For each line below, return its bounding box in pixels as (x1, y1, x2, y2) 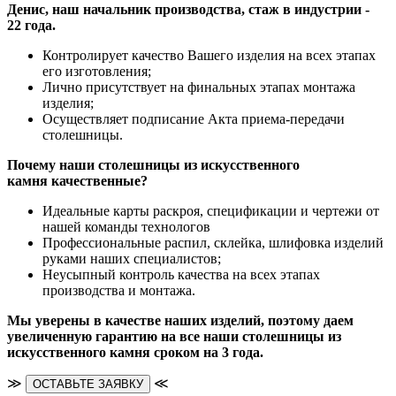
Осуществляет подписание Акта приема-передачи (42, 110, 345, 126)
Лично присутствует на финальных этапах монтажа (42, 79, 355, 95)
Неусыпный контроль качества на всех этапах (42, 266, 320, 282)
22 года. (7, 17, 59, 33)
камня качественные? (7, 172, 148, 188)
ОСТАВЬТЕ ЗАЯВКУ (33, 377, 143, 391)
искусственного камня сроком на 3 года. (7, 344, 263, 360)
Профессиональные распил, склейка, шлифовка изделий (42, 234, 384, 250)
